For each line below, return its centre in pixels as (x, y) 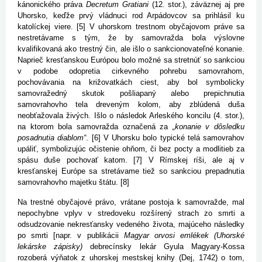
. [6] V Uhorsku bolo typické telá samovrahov (165, 138)
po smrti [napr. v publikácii (71, 236)
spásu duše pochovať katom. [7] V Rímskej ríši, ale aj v (131, 160)
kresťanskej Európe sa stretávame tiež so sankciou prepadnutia (131, 171)
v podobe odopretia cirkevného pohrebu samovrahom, (131, 71)
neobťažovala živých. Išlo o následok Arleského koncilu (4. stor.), (131, 116)
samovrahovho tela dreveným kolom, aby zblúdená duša (131, 105)
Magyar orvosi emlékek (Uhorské (184, 236)
